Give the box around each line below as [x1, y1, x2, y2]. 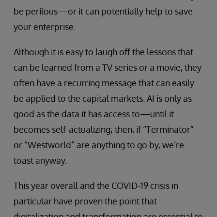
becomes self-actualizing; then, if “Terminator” [14, 124, 194, 135]
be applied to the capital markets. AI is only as [14, 93, 192, 104]
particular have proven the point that [14, 196, 157, 207]
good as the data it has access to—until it [14, 108, 174, 120]
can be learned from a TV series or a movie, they [14, 62, 201, 73]
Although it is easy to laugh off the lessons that [14, 46, 193, 58]
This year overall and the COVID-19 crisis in [14, 180, 178, 191]
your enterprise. [14, 21, 76, 32]
